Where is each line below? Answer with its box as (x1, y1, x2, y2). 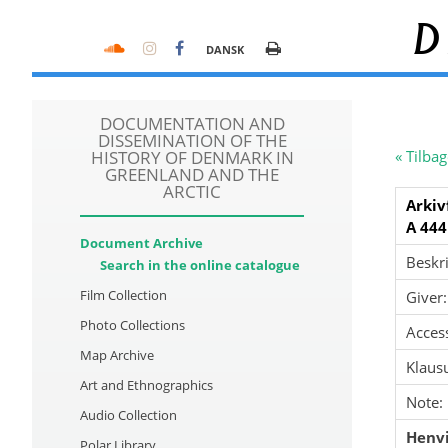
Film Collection (80, 286, 167, 304)
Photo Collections (80, 316, 185, 334)
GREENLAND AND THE (105, 163, 279, 186)
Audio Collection (80, 406, 177, 424)
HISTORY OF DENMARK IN (90, 146, 294, 169)
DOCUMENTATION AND (99, 112, 285, 135)
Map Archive (80, 346, 154, 364)
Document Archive (80, 234, 203, 252)
